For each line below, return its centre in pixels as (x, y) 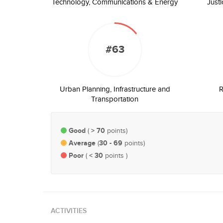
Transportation (115, 99)
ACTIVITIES (69, 211)
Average (83, 143)
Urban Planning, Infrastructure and (115, 89)
